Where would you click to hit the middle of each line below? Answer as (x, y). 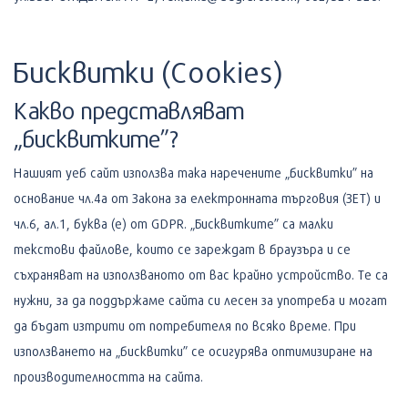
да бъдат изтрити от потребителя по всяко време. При (185, 325)
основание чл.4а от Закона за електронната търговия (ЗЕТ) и (197, 198)
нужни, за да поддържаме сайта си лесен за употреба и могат (200, 300)
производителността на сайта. (108, 376)
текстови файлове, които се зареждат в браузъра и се (182, 249)
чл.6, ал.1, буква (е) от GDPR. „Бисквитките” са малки (173, 223)
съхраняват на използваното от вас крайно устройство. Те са (201, 274)
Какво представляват (129, 110)
